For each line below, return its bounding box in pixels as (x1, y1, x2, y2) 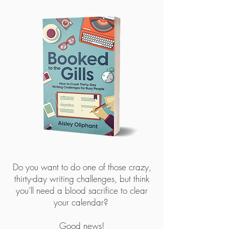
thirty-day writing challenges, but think (14, 173, 149, 185)
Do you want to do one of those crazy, (12, 161, 151, 173)
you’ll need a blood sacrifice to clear (16, 185, 148, 196)
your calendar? (53, 196, 110, 208)
